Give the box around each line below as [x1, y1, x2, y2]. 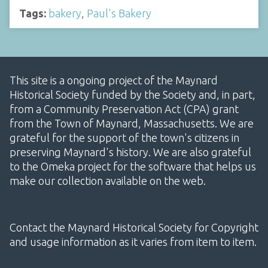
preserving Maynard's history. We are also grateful [10, 145, 251, 158]
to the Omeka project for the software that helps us [10, 160, 256, 172]
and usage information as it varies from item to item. [10, 235, 257, 248]
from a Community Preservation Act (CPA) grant [10, 102, 239, 115]
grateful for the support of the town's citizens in [10, 131, 239, 144]
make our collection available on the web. [10, 174, 206, 187]
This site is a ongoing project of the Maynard [10, 74, 218, 86]
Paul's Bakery [87, 7, 151, 19]
